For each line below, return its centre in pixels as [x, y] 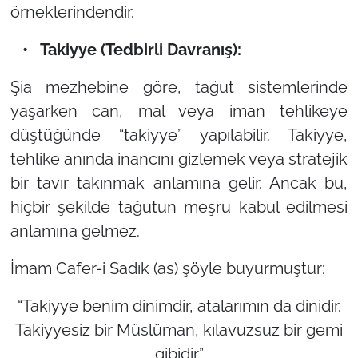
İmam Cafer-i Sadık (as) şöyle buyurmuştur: [167, 268]
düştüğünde [64, 135]
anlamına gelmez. [75, 231]
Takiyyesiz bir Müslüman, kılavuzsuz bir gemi [179, 330]
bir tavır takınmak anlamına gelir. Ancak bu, [179, 183]
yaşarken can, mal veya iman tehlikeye [179, 111]
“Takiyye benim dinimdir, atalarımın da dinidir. [179, 306]
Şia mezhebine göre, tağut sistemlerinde [179, 87]
